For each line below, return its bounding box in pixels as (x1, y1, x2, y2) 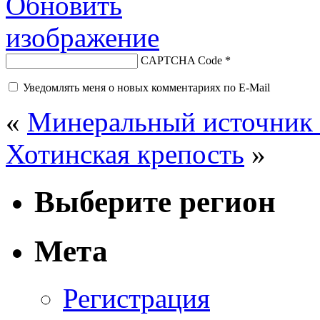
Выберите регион (34, 184, 276, 219)
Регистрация (63, 283, 210, 314)
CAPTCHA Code (141, 54, 222, 66)
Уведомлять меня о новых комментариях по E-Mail (23, 81, 270, 94)
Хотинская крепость (6, 138, 244, 169)
